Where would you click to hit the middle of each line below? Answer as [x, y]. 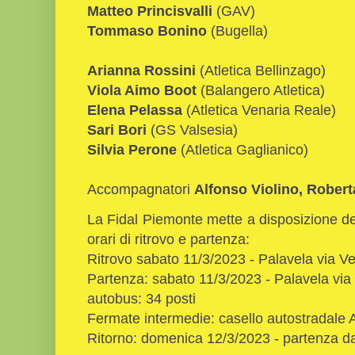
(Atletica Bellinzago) [263, 70]
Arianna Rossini [143, 70]
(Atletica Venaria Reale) [259, 109]
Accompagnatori [141, 189]
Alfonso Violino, [248, 189]
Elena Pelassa [135, 109]
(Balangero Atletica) [261, 90]
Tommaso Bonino [147, 30]
